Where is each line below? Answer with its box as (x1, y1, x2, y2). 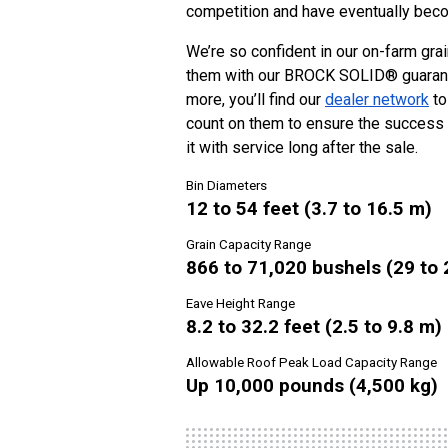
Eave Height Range (186, 296, 295, 311)
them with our (186, 66, 284, 85)
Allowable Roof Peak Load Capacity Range (186, 355, 437, 370)
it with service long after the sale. (186, 138, 418, 157)
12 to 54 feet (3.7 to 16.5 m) (186, 198, 432, 220)
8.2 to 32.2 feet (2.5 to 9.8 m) (186, 316, 442, 338)
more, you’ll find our (186, 90, 325, 109)
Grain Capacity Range (186, 237, 311, 252)
